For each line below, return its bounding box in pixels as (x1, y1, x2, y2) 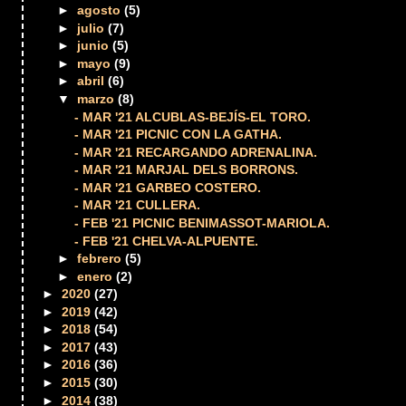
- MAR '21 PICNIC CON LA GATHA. (74, 127, 283, 142)
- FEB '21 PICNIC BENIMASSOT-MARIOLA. (74, 215, 331, 230)
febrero (77, 251, 126, 266)
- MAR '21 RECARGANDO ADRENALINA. (74, 144, 318, 159)
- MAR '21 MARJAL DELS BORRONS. (74, 162, 299, 178)
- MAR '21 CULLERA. (74, 198, 201, 213)
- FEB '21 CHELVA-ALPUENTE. (74, 233, 259, 248)
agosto (77, 3, 125, 18)
